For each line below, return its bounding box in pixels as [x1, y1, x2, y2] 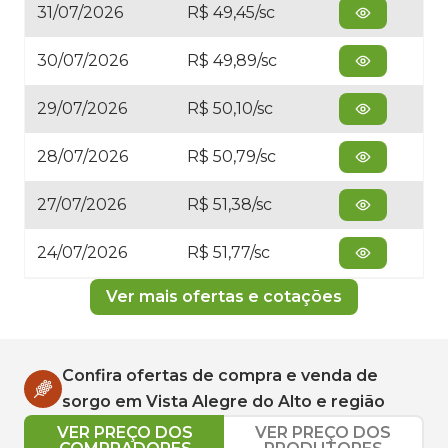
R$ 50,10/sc [187, 99, 273, 118]
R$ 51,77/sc [187, 243, 270, 262]
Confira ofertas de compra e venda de [62, 366, 378, 385]
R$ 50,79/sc [187, 147, 276, 166]
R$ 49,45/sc [187, 3, 275, 22]
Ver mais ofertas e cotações [106, 287, 342, 306]
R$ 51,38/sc [187, 195, 272, 214]
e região [312, 392, 385, 411]
